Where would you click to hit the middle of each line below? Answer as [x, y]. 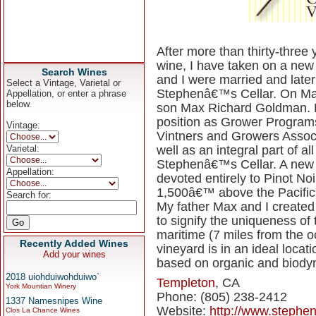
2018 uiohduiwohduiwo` [53, 277]
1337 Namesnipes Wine [54, 301]
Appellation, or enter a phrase [66, 93]
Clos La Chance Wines [43, 310]
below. [19, 104]
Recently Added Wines [74, 243]
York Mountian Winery [41, 286]
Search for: [29, 195]
